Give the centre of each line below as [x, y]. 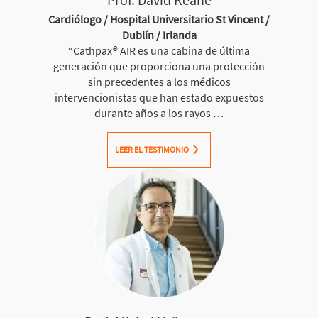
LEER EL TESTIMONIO [152, 149]
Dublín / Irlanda [159, 34]
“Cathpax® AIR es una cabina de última [159, 50]
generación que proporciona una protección [159, 66]
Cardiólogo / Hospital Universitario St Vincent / [159, 19]
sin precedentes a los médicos [159, 81]
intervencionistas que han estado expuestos [159, 97]
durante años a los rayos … [159, 113]
